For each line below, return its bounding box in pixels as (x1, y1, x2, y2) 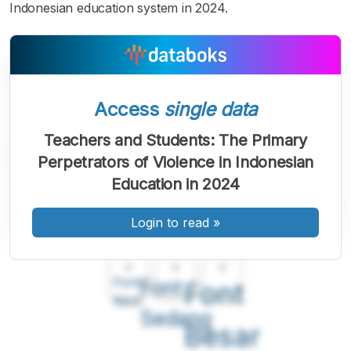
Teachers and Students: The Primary (44, 131, 307, 150)
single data (163, 98, 257, 121)
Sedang (139, 306, 212, 331)
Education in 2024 (110, 175, 241, 194)
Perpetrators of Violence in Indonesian (37, 153, 314, 172)
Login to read (131, 215, 209, 230)
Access (94, 98, 164, 121)
